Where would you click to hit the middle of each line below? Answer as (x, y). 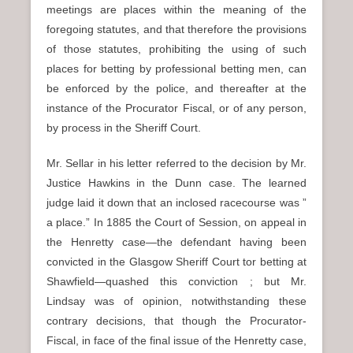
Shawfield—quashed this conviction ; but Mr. (176, 281)
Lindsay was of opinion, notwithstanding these (176, 301)
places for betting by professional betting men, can (176, 69)
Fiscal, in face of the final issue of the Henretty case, (176, 340)
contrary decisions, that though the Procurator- (176, 321)
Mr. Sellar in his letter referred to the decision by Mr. (176, 163)
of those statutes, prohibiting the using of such (176, 49)
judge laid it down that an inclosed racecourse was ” (176, 203)
